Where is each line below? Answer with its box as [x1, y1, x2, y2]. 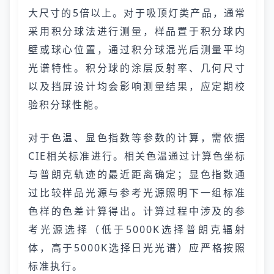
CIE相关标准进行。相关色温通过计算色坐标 [28, 149, 246, 163]
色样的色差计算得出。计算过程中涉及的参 [28, 204, 246, 218]
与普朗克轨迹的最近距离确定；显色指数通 [28, 168, 246, 181]
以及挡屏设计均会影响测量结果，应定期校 [28, 80, 246, 93]
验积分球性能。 [28, 98, 105, 111]
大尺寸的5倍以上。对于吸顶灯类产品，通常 [28, 6, 246, 20]
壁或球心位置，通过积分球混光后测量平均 [28, 43, 246, 56]
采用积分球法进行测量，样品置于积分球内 [28, 24, 246, 38]
